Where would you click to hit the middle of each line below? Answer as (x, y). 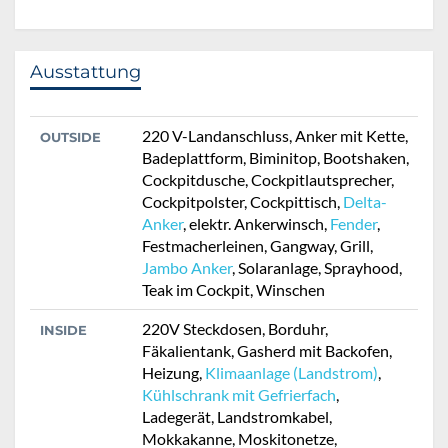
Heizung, (173, 373)
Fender (353, 224)
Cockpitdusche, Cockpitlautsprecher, (268, 180)
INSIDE (63, 330)
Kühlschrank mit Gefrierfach (239, 395)
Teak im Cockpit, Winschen (233, 290)
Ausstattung (85, 72)
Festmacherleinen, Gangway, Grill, (257, 246)
